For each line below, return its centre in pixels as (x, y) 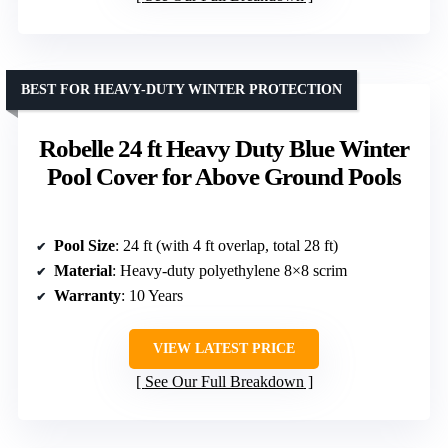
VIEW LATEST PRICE (224, 348)
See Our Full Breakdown (224, 381)
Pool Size (84, 245)
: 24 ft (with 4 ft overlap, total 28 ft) (226, 245)
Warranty (87, 295)
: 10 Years (152, 295)
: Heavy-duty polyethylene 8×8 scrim (229, 270)
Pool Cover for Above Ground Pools (224, 176)
